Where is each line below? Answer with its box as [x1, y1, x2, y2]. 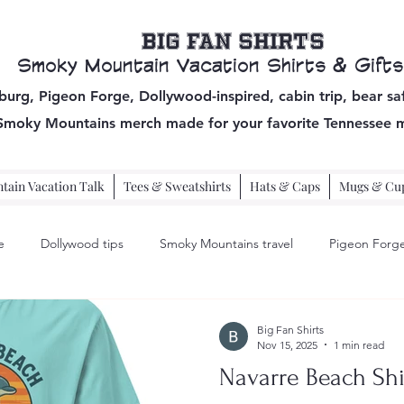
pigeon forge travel [33, 308, 142, 325]
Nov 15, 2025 [257, 337, 317, 352]
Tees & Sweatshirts [124, 178, 232, 195]
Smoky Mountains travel [160, 235, 293, 252]
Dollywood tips [41, 235, 124, 252]
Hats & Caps [250, 178, 321, 195]
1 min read [334, 337, 384, 352]
